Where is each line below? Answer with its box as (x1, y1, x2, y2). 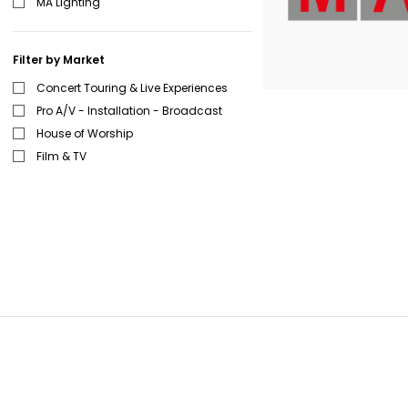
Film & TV (36, 148, 87, 164)
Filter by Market (13, 51, 105, 67)
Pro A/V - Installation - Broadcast (36, 102, 222, 118)
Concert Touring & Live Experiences (36, 79, 228, 96)
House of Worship (36, 125, 133, 141)
